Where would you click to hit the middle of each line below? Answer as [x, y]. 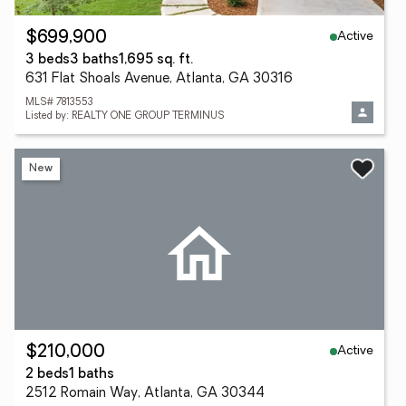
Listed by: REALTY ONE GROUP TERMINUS [125, 116]
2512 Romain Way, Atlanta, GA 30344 [145, 394]
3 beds [48, 60]
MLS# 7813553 [59, 103]
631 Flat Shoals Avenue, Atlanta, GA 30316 [159, 79]
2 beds [47, 375]
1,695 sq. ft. [156, 60]
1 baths [92, 375]
